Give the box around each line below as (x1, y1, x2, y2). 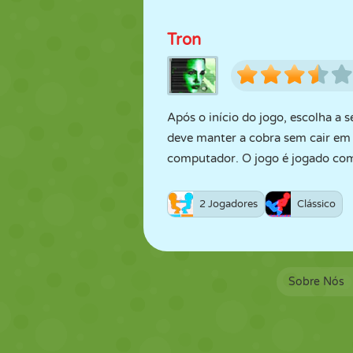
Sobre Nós (288, 275, 344, 288)
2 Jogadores (199, 198, 258, 210)
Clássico (297, 198, 336, 210)
